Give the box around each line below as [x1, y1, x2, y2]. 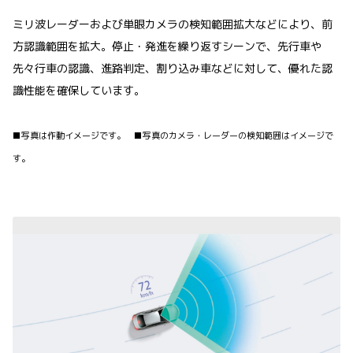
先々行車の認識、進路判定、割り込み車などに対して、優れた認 [13, 61, 333, 76]
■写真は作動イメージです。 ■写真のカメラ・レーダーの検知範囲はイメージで [13, 129, 333, 143]
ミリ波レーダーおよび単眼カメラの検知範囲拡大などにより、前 [13, 17, 333, 32]
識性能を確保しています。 [13, 83, 145, 98]
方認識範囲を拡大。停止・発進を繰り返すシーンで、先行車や [13, 39, 321, 54]
